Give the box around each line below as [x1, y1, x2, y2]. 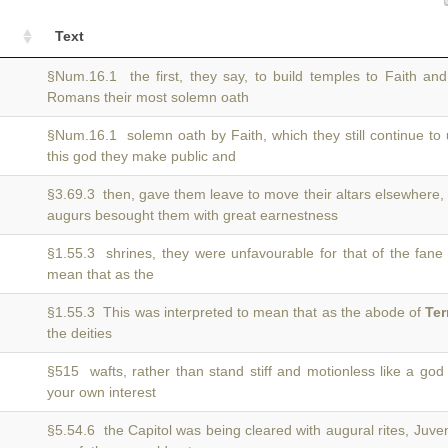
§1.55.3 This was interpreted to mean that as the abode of [47, 304, 426, 320]
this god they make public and [47, 148, 236, 164]
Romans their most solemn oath [47, 89, 249, 105]
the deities [47, 325, 112, 341]
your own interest [47, 384, 156, 400]
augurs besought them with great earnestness [47, 207, 338, 223]
